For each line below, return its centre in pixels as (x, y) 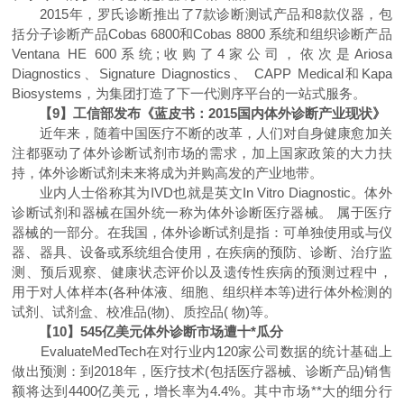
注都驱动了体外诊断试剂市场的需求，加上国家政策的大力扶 (202, 153)
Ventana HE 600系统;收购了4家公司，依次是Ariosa (202, 54)
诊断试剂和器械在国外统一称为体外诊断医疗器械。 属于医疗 (202, 212)
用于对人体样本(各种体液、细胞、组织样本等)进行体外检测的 (202, 292)
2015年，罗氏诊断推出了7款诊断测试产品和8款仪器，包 (202, 14)
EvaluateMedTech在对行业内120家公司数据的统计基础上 (202, 351)
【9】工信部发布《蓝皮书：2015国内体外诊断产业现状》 (206, 113)
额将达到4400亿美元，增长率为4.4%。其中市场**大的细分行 (202, 391)
